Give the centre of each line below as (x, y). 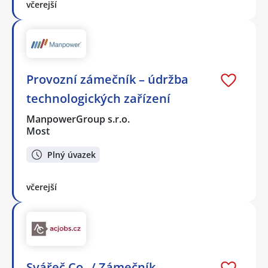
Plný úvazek (71, 154)
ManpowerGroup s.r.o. (79, 119)
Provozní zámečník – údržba (107, 80)
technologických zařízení (98, 99)
